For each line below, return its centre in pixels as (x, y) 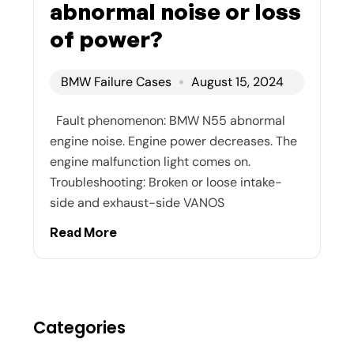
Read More (83, 232)
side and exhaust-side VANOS (137, 202)
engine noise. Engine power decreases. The (173, 141)
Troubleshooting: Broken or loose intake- (166, 182)
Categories (79, 327)
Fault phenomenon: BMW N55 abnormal (168, 120)
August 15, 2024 (237, 81)
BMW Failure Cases (116, 81)
